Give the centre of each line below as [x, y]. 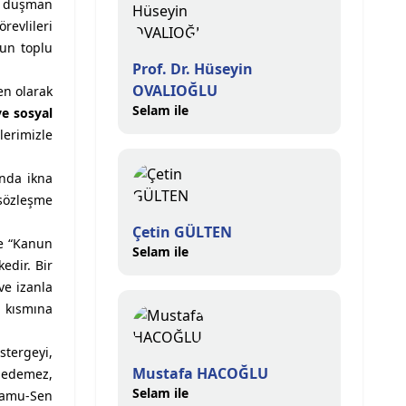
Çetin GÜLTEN [182, 232]
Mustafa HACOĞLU [200, 373]
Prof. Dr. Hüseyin [193, 69]
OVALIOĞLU [175, 91]
